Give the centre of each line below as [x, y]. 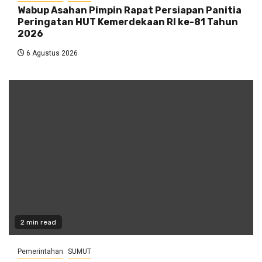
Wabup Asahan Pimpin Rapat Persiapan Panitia [130, 11]
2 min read [38, 223]
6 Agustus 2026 [51, 54]
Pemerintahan [40, 252]
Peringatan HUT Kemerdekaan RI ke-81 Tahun [128, 22]
